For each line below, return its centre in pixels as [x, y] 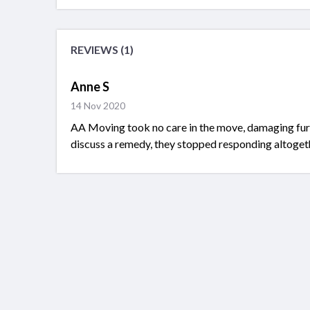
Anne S [90, 87]
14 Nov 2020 [98, 106]
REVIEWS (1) [102, 50]
